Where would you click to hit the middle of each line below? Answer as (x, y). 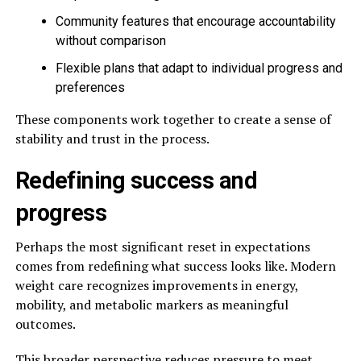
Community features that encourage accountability (195, 21)
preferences (90, 87)
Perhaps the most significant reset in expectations (162, 246)
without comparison (110, 40)
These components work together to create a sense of (173, 119)
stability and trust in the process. (112, 138)
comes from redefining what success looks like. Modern (175, 266)
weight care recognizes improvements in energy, (156, 285)
